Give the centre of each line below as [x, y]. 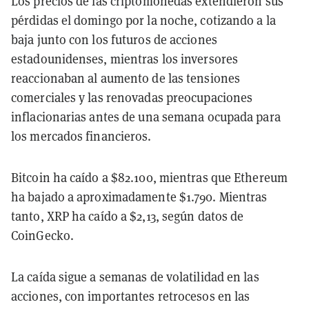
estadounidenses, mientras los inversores [125, 58]
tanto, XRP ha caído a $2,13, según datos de [128, 216]
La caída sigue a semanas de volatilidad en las [135, 276]
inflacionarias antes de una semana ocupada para [146, 116]
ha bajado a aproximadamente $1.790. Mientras [139, 196]
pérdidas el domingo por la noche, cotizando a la [143, 20]
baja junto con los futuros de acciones [114, 39]
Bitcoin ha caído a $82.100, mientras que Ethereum [149, 177]
